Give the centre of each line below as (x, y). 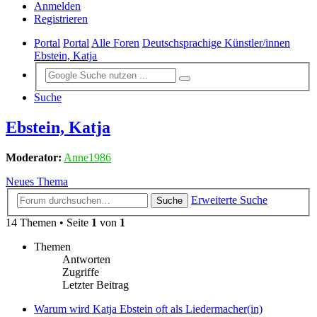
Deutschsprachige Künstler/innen (216, 43)
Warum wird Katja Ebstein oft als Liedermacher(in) (148, 309)
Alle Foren (115, 43)
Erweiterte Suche (229, 200)
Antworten (86, 260)
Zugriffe (81, 272)
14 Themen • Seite (48, 223)
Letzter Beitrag (96, 285)
